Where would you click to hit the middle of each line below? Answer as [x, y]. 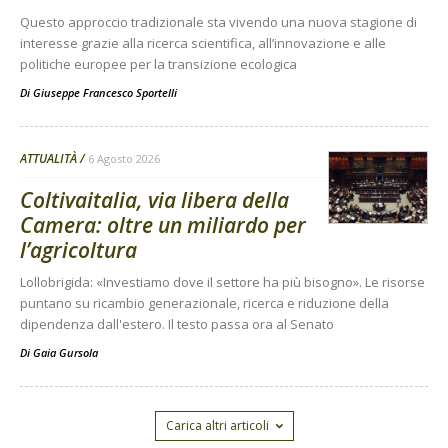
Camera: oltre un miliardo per [163, 225]
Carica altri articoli [217, 426]
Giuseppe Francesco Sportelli [105, 93]
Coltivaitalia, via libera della [154, 200]
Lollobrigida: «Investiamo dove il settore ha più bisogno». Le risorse [222, 282]
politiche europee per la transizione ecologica [158, 64]
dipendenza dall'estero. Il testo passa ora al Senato [177, 324]
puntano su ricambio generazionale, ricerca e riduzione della [204, 303]
